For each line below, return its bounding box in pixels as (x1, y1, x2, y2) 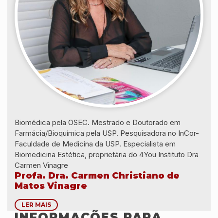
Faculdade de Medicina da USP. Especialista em (15, 139, 176, 148)
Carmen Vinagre (15, 160, 68, 170)
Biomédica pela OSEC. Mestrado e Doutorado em (15, 117, 181, 127)
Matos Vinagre (15, 180, 87, 191)
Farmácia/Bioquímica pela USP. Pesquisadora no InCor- (15, 128, 199, 138)
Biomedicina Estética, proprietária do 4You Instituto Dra (15, 149, 199, 159)
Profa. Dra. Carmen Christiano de (15, 170, 180, 181)
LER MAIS (21, 200, 51, 208)
